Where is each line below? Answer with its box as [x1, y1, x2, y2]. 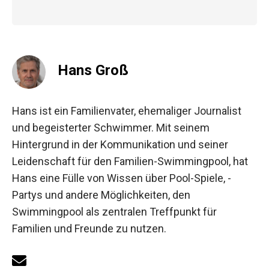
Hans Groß [58, 62, 128, 79]
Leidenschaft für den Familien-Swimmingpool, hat [12, 155, 248, 168]
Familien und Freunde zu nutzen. [12, 222, 166, 235]
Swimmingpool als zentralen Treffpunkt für [12, 205, 217, 219]
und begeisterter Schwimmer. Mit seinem [12, 121, 210, 134]
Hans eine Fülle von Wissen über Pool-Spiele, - [12, 172, 231, 185]
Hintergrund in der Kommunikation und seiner [12, 138, 228, 151]
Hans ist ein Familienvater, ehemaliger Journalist [12, 104, 241, 118]
